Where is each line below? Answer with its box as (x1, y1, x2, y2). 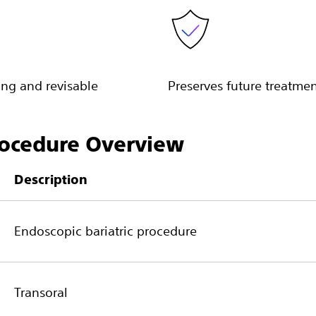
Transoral (14, 284, 68, 300)
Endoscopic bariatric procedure (14, 223, 197, 238)
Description (14, 172, 87, 187)
